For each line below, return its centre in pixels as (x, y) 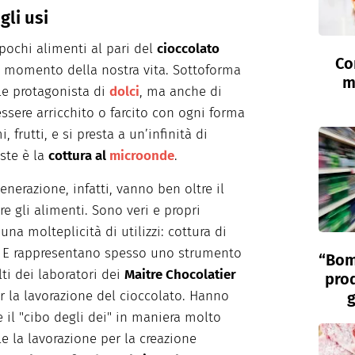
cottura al (79, 156)
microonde (142, 156)
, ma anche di (181, 92)
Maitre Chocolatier (180, 275)
